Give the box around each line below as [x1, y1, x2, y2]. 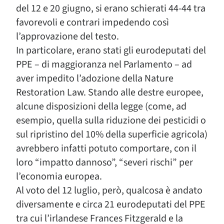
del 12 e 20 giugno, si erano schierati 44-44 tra [16, 1, 205, 15]
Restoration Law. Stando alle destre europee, [16, 85, 203, 99]
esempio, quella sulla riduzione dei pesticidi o [16, 113, 206, 127]
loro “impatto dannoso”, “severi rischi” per [16, 155, 193, 169]
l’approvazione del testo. [16, 29, 119, 43]
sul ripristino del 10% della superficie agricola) [16, 127, 207, 141]
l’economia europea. [16, 169, 102, 183]
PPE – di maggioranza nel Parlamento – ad [16, 57, 192, 71]
